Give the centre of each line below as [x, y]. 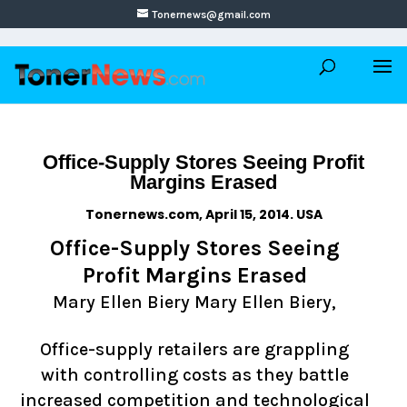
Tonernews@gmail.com [211, 15]
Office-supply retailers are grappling [194, 349]
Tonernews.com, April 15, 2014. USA [203, 214]
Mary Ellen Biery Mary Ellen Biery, [194, 302]
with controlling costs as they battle [194, 375]
